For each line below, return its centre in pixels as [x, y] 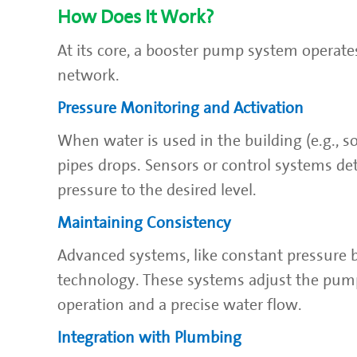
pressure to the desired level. [157, 190]
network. [88, 75]
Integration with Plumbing [149, 337]
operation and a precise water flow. [180, 305]
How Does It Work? [136, 17]
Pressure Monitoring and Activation [180, 108]
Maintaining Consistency [144, 223]
